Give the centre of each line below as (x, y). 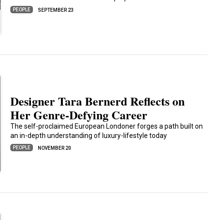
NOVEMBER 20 (55, 148)
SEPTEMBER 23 (56, 10)
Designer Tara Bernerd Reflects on (98, 101)
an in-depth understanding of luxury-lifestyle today (89, 136)
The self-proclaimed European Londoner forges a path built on (107, 126)
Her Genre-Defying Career (79, 115)
